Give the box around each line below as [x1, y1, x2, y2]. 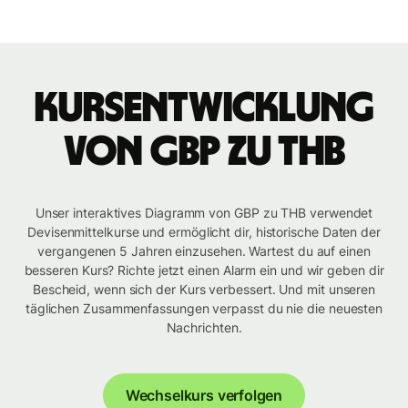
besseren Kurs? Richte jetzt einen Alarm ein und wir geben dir [24, 262, 384, 279]
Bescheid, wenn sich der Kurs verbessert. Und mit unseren [32, 281, 376, 298]
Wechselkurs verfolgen [125, 386, 283, 405]
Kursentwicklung [34, 87, 374, 130]
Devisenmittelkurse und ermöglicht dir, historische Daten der [27, 224, 381, 240]
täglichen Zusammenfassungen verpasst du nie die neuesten [25, 301, 383, 317]
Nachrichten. [166, 320, 242, 336]
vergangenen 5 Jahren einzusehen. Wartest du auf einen [37, 243, 371, 260]
